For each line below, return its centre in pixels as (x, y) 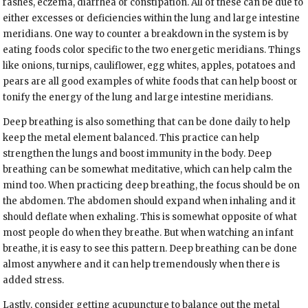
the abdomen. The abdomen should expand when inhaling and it (150, 201)
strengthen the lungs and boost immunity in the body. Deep (137, 154)
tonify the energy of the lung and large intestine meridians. (138, 98)
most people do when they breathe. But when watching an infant (148, 233)
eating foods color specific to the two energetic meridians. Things (152, 50)
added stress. (34, 280)
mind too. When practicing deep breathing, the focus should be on (152, 186)
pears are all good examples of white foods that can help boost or (151, 82)
